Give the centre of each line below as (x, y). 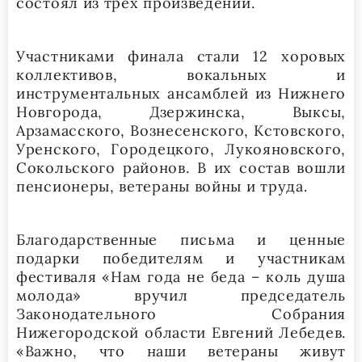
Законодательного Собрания (181, 314)
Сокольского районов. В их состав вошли (181, 167)
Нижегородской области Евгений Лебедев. (181, 332)
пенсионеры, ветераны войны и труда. (162, 186)
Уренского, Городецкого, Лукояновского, (181, 149)
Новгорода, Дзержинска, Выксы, (181, 112)
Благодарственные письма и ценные (181, 239)
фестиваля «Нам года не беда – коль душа (181, 276)
